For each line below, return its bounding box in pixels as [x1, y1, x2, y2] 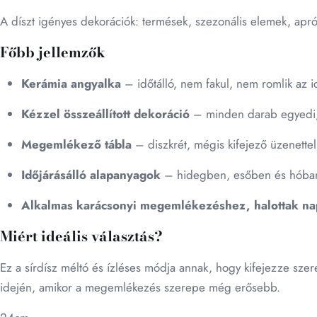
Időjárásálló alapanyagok [21, 166, 161, 183]
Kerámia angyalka [21, 75, 121, 92]
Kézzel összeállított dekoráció [21, 105, 190, 122]
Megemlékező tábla [21, 136, 132, 153]
